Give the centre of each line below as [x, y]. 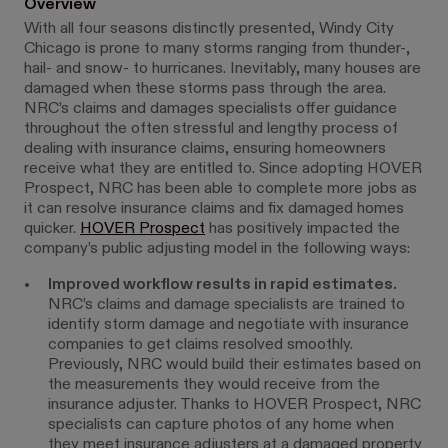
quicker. [52, 228]
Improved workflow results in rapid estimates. [222, 284]
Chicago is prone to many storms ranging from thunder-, [217, 48]
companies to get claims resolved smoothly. [200, 344]
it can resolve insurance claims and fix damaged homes [214, 208]
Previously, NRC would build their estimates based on [234, 364]
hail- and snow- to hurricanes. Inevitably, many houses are [222, 68]
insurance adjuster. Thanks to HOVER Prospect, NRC [234, 404]
